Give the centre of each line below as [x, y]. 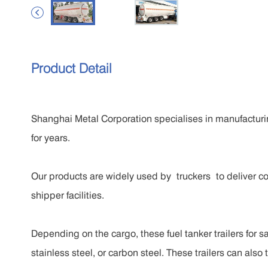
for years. [51, 138]
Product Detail [71, 68]
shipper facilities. [68, 195]
